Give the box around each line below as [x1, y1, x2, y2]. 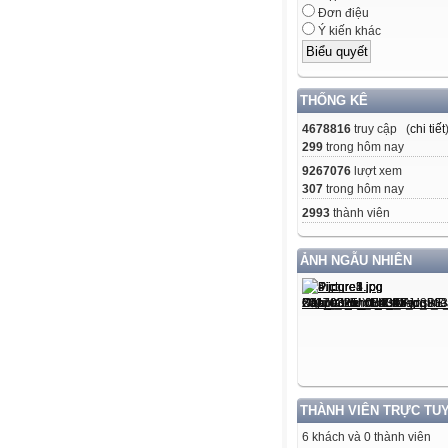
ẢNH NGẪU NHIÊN [300, 252, 412, 268]
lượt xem [351, 163, 402, 178]
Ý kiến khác [315, 24, 381, 39]
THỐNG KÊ [300, 92, 368, 108]
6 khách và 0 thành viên [302, 429, 431, 444]
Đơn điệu [315, 6, 369, 21]
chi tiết [410, 121, 445, 136]
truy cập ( [351, 121, 410, 136]
